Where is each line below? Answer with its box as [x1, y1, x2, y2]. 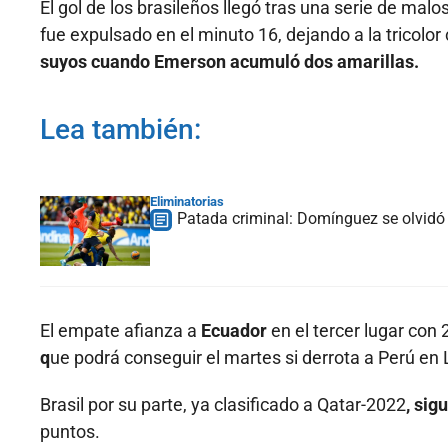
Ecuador [201, 320, 271, 342]
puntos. [40, 421, 100, 443]
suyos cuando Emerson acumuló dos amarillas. [40, 51, 419, 73]
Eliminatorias [150, 194, 224, 210]
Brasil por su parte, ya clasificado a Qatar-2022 [40, 394, 406, 416]
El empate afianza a [40, 320, 201, 342]
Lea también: [40, 113, 201, 147]
